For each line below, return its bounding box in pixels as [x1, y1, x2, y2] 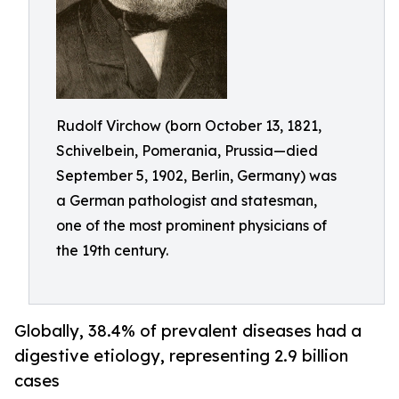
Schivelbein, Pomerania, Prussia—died [56, 142, 318, 159]
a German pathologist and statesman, [56, 191, 317, 209]
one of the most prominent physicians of [56, 216, 327, 234]
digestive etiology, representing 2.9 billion [14, 346, 348, 366]
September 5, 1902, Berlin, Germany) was [56, 167, 337, 184]
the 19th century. [56, 241, 168, 259]
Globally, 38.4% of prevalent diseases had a [14, 321, 362, 341]
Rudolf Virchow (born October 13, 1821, [56, 117, 322, 134]
